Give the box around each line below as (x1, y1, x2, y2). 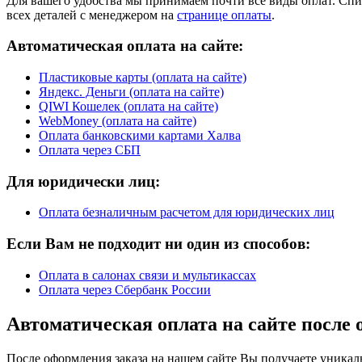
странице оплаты (177, 7, 271, 22)
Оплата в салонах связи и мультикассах (39, 267, 256, 282)
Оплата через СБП (39, 142, 141, 157)
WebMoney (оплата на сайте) (39, 113, 196, 128)
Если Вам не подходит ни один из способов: (6, 235, 310, 253)
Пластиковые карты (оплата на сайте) (39, 69, 246, 84)
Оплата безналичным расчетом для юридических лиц (39, 205, 335, 220)
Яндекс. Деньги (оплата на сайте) (39, 84, 224, 99)
